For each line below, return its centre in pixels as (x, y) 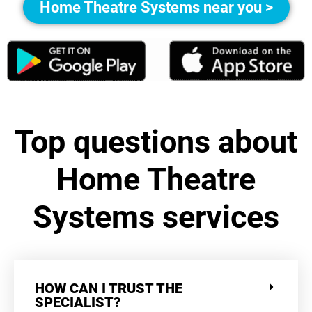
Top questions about (156, 142)
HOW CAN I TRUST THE (109, 288)
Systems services (156, 217)
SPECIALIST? (78, 302)
